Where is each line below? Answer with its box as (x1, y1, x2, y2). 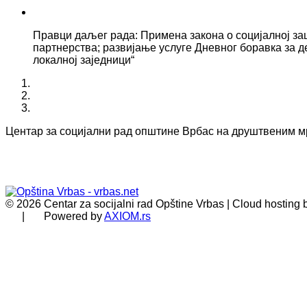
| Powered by (5, 210, 104, 222)
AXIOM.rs (104, 210, 151, 222)
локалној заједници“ (33, 54, 134, 66)
